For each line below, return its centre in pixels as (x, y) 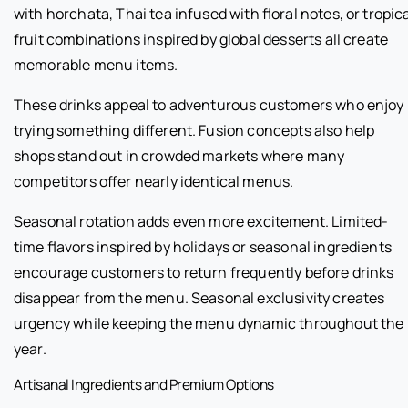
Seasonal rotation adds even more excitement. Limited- (201, 222)
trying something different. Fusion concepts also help (194, 131)
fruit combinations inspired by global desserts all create (201, 40)
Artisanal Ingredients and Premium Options (144, 385)
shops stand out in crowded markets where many (179, 156)
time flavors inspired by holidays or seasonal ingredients (203, 247)
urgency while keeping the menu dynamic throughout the (209, 324)
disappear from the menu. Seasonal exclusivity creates (199, 298)
